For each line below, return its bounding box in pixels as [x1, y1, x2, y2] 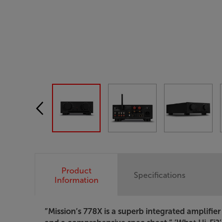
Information [54, 175, 99, 185]
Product [61, 166, 92, 175]
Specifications [134, 170, 186, 180]
